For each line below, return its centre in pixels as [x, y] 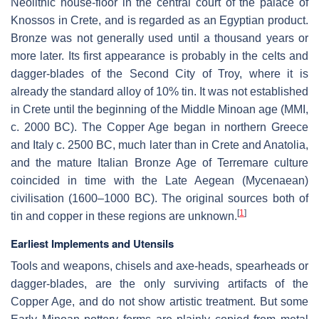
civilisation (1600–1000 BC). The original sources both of [159, 199]
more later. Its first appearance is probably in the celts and [159, 56]
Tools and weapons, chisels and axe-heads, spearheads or [159, 266]
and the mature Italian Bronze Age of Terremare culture [159, 163]
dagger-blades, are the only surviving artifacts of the [159, 284]
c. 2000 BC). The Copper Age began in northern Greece [159, 127]
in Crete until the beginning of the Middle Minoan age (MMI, [159, 110]
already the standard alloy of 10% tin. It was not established [159, 92]
